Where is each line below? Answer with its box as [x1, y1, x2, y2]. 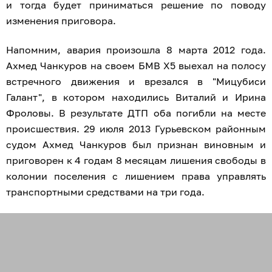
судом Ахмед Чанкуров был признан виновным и [6, 138, 266, 151]
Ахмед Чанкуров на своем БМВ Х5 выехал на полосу [6, 59, 266, 72]
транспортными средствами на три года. [6, 186, 205, 199]
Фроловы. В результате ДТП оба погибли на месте [6, 107, 266, 120]
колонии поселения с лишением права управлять [6, 170, 266, 183]
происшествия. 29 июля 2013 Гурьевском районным [6, 123, 266, 135]
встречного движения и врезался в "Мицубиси [6, 75, 266, 88]
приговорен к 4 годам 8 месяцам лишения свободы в [6, 154, 266, 167]
